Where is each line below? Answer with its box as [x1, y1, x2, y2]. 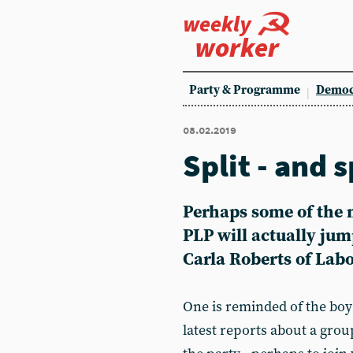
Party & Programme [189, 83, 300, 98]
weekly [183, 9, 251, 38]
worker [195, 31, 279, 64]
